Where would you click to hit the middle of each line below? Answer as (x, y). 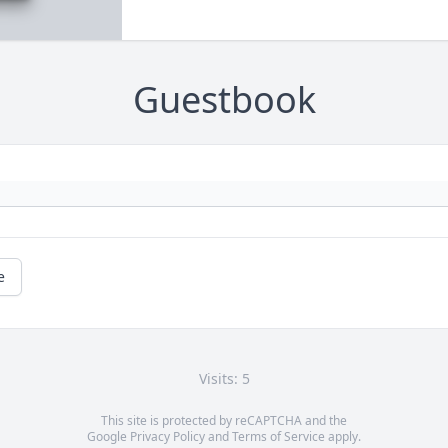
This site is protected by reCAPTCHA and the (224, 421)
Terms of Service (278, 437)
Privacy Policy (167, 437)
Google (108, 437)
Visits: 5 (224, 379)
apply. (343, 437)
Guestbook (224, 100)
